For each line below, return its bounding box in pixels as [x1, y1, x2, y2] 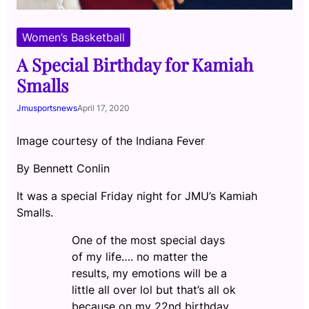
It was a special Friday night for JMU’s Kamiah [17, 189, 257, 203]
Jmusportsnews [17, 103, 77, 113]
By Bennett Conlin [17, 161, 110, 175]
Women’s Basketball [22, 30, 125, 44]
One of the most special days [72, 233, 225, 247]
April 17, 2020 [77, 103, 130, 113]
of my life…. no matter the [72, 250, 208, 263]
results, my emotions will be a [72, 266, 227, 280]
